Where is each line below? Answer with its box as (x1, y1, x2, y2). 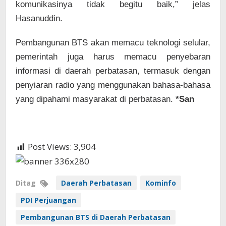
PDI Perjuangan (21, 195, 76, 205)
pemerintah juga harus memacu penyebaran (16, 52, 210, 62)
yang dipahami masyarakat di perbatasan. (16, 94, 176, 104)
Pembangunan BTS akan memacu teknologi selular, (16, 38, 210, 48)
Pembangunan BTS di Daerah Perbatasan (21, 212, 171, 222)
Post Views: (28, 141, 72, 153)
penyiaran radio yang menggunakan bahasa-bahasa (16, 80, 210, 90)
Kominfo (145, 178, 176, 188)
